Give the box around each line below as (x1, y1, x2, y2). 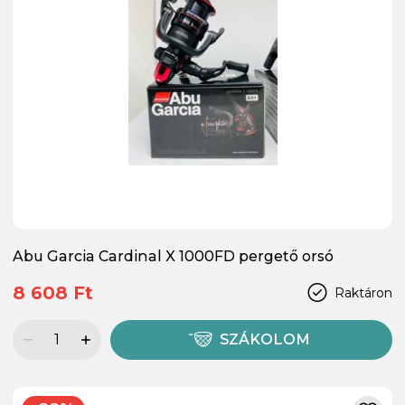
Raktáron (334, 284, 392, 301)
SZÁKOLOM (220, 331, 311, 349)
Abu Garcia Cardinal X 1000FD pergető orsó (13, 247, 334, 265)
